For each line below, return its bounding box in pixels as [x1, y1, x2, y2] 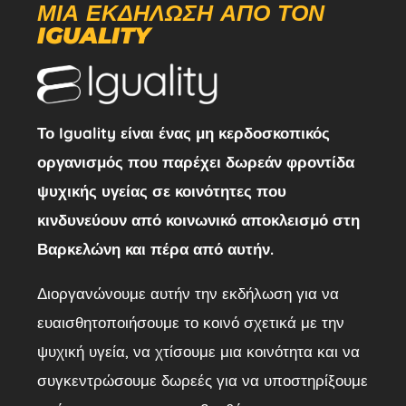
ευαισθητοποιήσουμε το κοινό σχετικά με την [36, 313, 344, 333]
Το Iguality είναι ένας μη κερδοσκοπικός [36, 123, 330, 143]
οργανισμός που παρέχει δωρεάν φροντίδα [36, 152, 354, 172]
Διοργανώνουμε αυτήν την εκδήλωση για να [36, 284, 339, 304]
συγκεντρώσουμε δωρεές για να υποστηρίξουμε [36, 371, 368, 391]
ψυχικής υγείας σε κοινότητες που [36, 181, 286, 201]
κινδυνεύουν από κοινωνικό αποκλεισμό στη [36, 210, 360, 230]
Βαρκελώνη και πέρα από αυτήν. [36, 239, 274, 259]
